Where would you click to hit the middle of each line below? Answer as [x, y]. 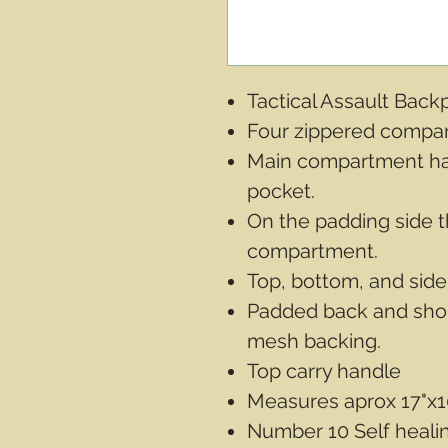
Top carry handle [324, 371]
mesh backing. [314, 341]
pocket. [281, 191]
